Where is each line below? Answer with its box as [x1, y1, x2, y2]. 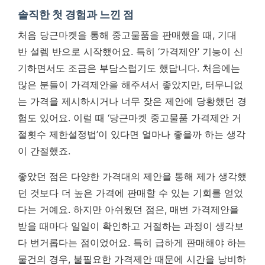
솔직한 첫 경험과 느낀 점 [18, 8, 134, 21]
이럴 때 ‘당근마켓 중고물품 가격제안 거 [73, 111, 241, 124]
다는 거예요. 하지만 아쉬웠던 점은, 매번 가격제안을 [18, 203, 239, 215]
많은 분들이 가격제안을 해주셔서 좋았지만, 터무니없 [18, 78, 243, 91]
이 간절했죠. [18, 144, 70, 157]
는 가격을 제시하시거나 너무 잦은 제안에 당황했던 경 [18, 95, 247, 107]
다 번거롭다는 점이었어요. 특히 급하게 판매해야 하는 [18, 236, 246, 248]
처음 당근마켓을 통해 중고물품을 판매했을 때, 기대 [18, 28, 237, 41]
